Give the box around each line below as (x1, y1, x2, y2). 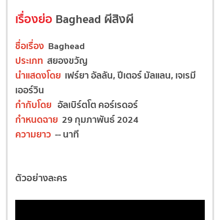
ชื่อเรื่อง (15, 38, 48, 53)
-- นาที (53, 126, 79, 141)
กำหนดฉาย (15, 111, 60, 127)
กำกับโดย (15, 97, 52, 112)
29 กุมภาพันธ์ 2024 (60, 111, 138, 127)
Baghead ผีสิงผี (53, 9, 134, 28)
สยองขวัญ (45, 53, 88, 68)
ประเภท (15, 53, 45, 68)
